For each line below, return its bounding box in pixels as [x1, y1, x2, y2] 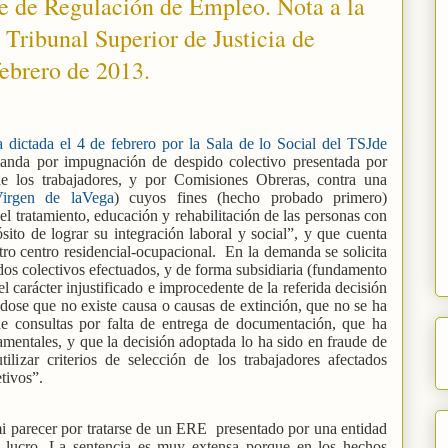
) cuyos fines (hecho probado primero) [113, 188, 387, 206]
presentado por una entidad [215, 419, 388, 437]
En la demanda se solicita [225, 242, 388, 260]
